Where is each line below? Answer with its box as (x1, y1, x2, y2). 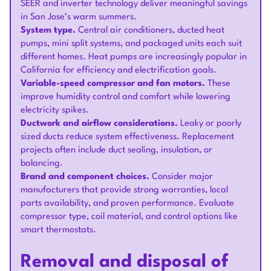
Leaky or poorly (178, 119, 241, 129)
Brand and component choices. (21, 172, 149, 182)
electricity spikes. (21, 106, 89, 116)
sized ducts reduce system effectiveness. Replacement (21, 132, 234, 142)
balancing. (21, 159, 63, 169)
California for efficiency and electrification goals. (21, 66, 217, 76)
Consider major (149, 172, 213, 182)
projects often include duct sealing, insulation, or (21, 146, 212, 155)
